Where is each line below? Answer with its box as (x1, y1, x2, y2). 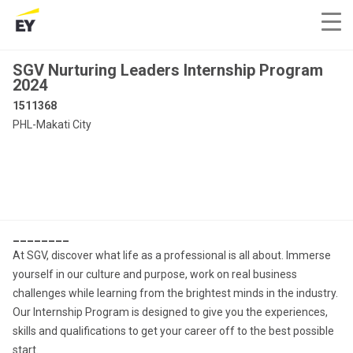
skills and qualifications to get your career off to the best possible (13, 325, 334, 337)
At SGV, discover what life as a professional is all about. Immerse (13, 249, 331, 262)
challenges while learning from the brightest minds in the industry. (13, 287, 338, 299)
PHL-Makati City (13, 118, 91, 131)
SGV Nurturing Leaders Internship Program (13, 61, 323, 80)
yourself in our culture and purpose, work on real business (13, 268, 297, 281)
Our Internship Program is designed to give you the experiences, (13, 306, 328, 318)
